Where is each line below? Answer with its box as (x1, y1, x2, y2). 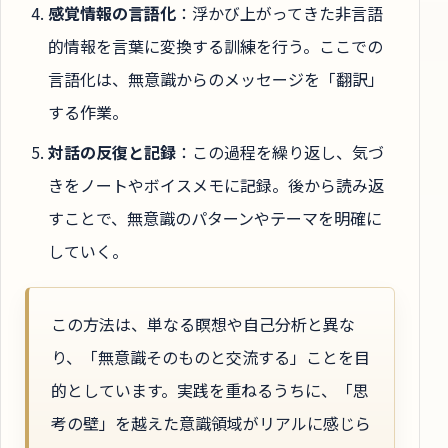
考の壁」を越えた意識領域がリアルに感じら (51, 410, 371, 435)
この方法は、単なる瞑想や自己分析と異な (51, 311, 355, 336)
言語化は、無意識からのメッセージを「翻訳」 (48, 67, 385, 92)
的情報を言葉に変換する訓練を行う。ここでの (48, 34, 384, 59)
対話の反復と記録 (48, 140, 177, 165)
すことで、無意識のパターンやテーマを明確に (48, 206, 383, 231)
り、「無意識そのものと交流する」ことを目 (51, 344, 370, 369)
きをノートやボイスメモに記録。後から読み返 (48, 173, 385, 198)
